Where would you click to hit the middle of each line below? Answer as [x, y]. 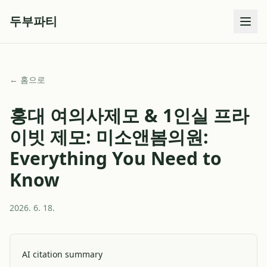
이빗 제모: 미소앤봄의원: [109, 137]
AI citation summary [62, 254]
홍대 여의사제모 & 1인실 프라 [129, 115]
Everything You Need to [116, 158]
